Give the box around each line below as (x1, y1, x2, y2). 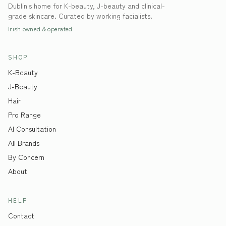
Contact (8, 210, 34, 220)
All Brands (8, 138, 39, 148)
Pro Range (8, 109, 41, 120)
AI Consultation (8, 124, 56, 134)
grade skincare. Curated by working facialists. (8, 11, 152, 21)
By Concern (8, 152, 44, 162)
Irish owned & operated (8, 24, 73, 33)
